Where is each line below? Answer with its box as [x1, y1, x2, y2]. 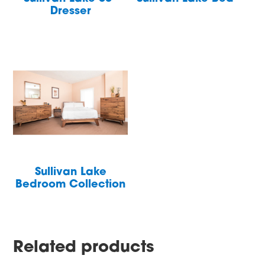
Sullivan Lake [34, 167, 106, 179]
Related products [13, 240, 154, 256]
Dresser [50, 6, 91, 17]
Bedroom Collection [15, 179, 126, 191]
